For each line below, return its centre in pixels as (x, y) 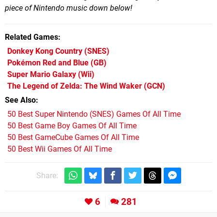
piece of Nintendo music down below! (69, 8)
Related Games (31, 37)
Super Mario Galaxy (42, 74)
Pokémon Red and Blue (48, 62)
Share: (47, 175)
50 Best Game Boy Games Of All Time (72, 125)
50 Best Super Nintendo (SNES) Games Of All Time (94, 114)
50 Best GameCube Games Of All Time (73, 137)
